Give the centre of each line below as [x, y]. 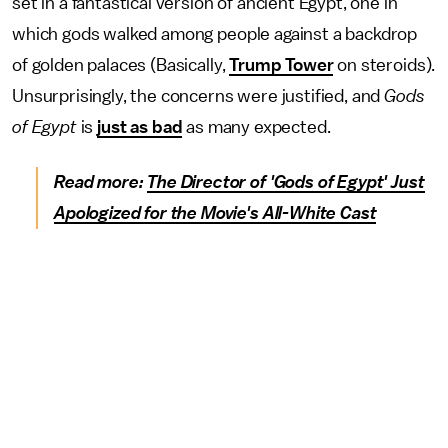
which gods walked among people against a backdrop [215, 34]
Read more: [101, 182]
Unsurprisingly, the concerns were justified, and [198, 96]
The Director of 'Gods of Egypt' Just [286, 182]
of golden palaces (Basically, [121, 65]
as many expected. [258, 127]
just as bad [140, 127]
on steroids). [384, 65]
